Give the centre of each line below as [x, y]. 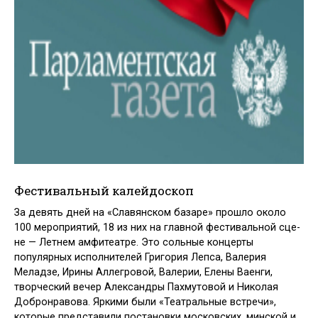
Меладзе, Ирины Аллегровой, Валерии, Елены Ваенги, [143, 272]
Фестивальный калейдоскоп [104, 191]
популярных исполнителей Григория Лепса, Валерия [140, 257]
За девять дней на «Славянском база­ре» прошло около [150, 212]
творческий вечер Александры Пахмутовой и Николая [146, 287]
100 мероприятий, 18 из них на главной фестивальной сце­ [157, 227]
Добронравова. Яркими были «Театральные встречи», [145, 302]
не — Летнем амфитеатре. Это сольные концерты [134, 242]
